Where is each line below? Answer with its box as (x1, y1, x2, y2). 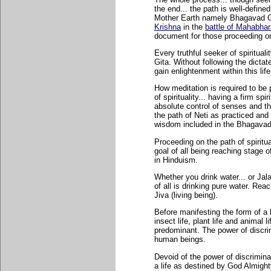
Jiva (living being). (154, 190, 218, 200)
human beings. (154, 235, 206, 244)
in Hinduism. (154, 155, 198, 165)
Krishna (154, 22, 181, 31)
